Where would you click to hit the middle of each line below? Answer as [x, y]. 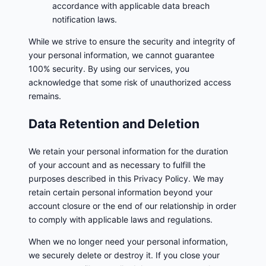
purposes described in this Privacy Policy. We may [126, 178]
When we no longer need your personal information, [128, 241]
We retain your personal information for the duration [128, 151]
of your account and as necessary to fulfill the [117, 164]
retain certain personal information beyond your [121, 192]
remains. [45, 96]
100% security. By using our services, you [109, 69]
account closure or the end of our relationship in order [132, 205]
